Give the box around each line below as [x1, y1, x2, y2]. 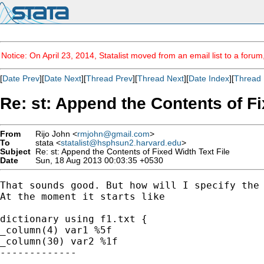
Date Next [44, 74, 81, 83]
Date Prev [2, 74, 39, 83]
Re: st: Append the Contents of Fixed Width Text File [31, 147, 230, 156]
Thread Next [137, 74, 184, 83]
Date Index [189, 74, 229, 83]
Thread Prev [86, 74, 133, 83]
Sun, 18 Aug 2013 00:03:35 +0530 [31, 156, 163, 165]
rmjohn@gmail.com [77, 129, 150, 138]
